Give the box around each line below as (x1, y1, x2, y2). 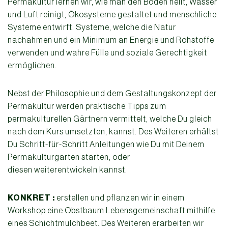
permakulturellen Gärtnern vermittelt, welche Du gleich (8, 114, 212, 124)
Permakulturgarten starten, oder (8, 152, 130, 162)
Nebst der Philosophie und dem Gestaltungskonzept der (8, 89, 217, 98)
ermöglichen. (8, 61, 57, 70)
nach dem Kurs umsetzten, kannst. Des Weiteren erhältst (8, 127, 219, 136)
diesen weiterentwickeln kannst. (8, 165, 127, 175)
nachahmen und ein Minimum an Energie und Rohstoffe (8, 35, 214, 45)
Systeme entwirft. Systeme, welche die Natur (8, 22, 176, 32)
